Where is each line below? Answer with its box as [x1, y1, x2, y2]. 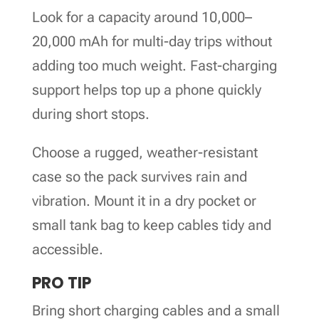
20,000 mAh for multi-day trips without [31, 32, 272, 50]
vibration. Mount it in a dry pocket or [31, 192, 256, 209]
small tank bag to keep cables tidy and [31, 216, 271, 234]
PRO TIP [31, 271, 91, 294]
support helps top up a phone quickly [31, 80, 261, 98]
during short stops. [31, 105, 150, 122]
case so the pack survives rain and [31, 167, 247, 185]
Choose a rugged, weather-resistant [31, 143, 258, 161]
